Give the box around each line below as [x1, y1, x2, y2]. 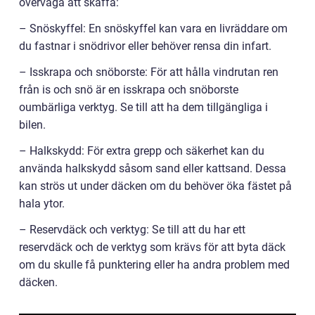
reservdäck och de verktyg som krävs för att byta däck [19, 240, 285, 254]
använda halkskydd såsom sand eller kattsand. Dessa [19, 162, 286, 175]
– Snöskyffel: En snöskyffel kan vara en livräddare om [19, 22, 288, 35]
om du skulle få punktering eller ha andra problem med [19, 258, 290, 271]
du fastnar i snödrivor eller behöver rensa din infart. [19, 39, 271, 53]
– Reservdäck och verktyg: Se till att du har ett [19, 223, 245, 236]
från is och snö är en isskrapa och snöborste [19, 83, 238, 96]
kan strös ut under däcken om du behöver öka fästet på [19, 179, 292, 193]
